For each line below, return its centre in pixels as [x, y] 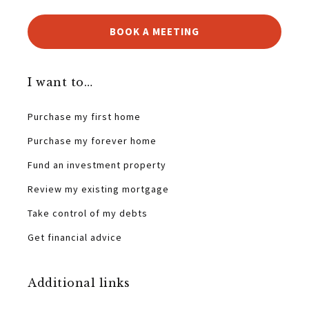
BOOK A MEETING [154, 31]
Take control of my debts [88, 213]
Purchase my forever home [92, 141]
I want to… [60, 82]
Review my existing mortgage [98, 189]
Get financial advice [75, 237]
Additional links [79, 283]
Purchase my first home [84, 117]
